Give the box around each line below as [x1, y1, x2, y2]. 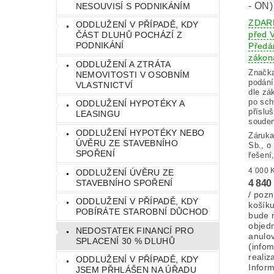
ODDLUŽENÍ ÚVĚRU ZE [75, 167, 174, 177]
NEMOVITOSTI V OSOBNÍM [75, 69, 190, 80]
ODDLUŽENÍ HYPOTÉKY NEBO [75, 128, 205, 138]
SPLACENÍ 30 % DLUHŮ [75, 235, 175, 246]
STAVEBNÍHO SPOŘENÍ [75, 177, 173, 188]
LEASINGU [75, 109, 120, 119]
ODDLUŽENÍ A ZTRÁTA [75, 59, 171, 69]
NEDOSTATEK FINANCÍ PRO [75, 225, 194, 235]
